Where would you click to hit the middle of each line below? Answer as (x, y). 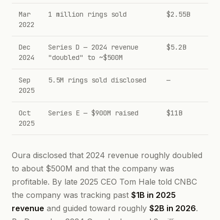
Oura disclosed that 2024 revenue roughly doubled (107, 155)
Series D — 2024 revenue (93, 47)
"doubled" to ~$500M (85, 57)
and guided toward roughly (97, 208)
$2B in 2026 (173, 208)
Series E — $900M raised (93, 113)
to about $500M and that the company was (93, 168)
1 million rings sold (87, 14)
